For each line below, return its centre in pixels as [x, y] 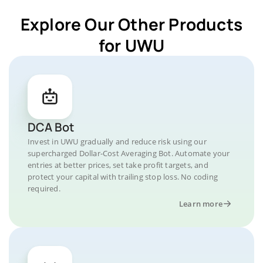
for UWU [131, 45]
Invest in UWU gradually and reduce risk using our [117, 141]
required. [44, 188]
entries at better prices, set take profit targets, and [118, 165]
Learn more [201, 204]
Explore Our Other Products [131, 24]
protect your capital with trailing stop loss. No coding [123, 177]
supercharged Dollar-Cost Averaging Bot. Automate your [129, 153]
